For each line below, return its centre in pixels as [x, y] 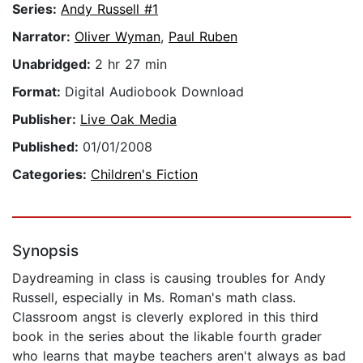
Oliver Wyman [117, 37]
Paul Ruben [203, 37]
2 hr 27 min [131, 64]
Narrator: [43, 37]
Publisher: [46, 120]
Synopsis [45, 251]
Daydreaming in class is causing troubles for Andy [169, 278]
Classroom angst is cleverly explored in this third [165, 317]
